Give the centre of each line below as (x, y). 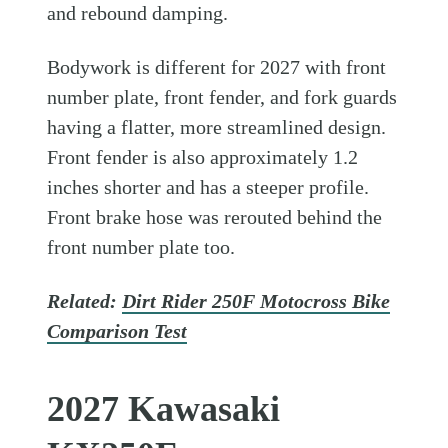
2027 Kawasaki (164, 408)
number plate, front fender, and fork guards (222, 96)
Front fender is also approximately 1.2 (203, 156)
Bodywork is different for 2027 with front (217, 66)
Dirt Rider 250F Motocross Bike (256, 300)
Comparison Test (117, 330)
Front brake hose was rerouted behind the (215, 216)
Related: (85, 300)
